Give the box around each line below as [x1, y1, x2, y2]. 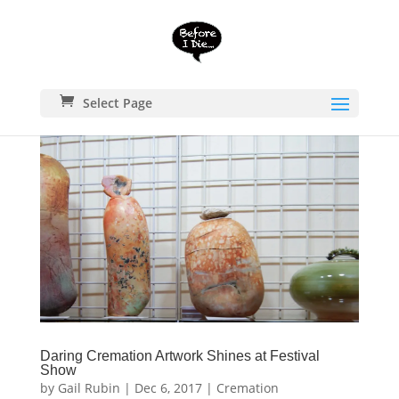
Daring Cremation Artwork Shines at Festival [39, 347, 320, 363]
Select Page [82, 94, 152, 111]
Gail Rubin [57, 379, 120, 396]
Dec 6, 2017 [134, 379, 202, 396]
